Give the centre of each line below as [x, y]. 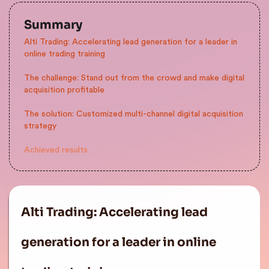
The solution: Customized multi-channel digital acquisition [134, 114]
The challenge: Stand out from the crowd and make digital [134, 78]
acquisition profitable [64, 90]
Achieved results [56, 150]
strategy [40, 126]
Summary [53, 25]
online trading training [65, 54]
